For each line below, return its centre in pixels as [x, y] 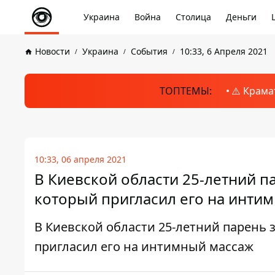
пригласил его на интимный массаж [144, 246]
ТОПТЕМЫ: [185, 91]
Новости [52, 51]
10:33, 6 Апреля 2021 [224, 51]
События [149, 51]
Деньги [241, 17]
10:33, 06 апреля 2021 [80, 159]
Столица [193, 17]
